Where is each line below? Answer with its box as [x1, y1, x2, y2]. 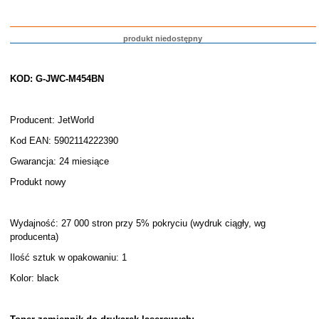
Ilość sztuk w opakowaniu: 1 [9, 252, 127, 263]
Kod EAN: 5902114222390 [9, 135, 118, 146]
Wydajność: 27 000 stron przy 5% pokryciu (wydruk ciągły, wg [9, 218, 266, 229]
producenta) [9, 231, 58, 242]
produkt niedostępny [123, 34, 203, 43]
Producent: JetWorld [9, 115, 94, 125]
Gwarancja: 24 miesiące [9, 156, 109, 167]
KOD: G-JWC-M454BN [9, 73, 104, 84]
